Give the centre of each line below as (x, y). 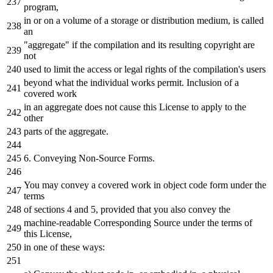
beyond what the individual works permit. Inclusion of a (131, 82)
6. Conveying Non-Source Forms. (89, 158)
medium (212, 20)
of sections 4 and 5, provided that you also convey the (127, 209)
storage (125, 20)
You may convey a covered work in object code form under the (145, 185)
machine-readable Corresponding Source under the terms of (138, 222)
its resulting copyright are (205, 44)
